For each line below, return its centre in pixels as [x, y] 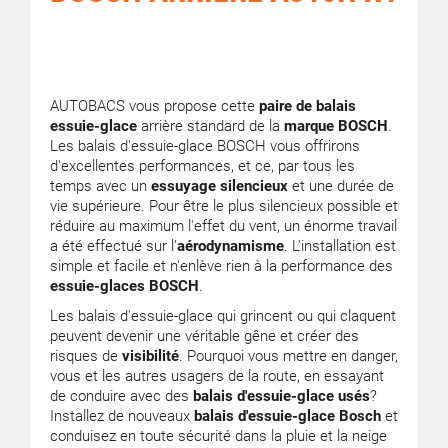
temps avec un [100, 186]
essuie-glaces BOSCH [124, 286]
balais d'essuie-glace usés [281, 396]
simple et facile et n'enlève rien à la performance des [221, 266]
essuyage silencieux [219, 186]
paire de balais [307, 106]
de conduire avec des [121, 396]
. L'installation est [340, 246]
